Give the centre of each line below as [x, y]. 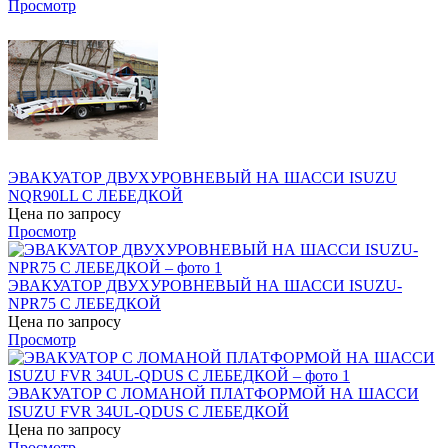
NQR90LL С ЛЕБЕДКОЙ [95, 195]
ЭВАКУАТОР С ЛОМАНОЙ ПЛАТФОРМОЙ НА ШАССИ [213, 393]
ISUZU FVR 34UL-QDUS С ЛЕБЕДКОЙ [148, 411]
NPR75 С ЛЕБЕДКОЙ [84, 303]
